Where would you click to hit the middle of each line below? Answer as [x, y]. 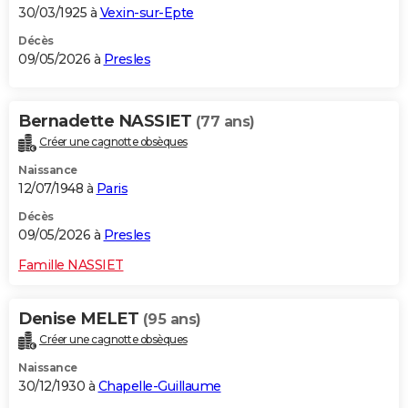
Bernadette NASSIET [107, 122]
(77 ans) [225, 122]
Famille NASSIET [71, 265]
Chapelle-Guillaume [159, 387]
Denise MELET [81, 319]
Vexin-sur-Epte [147, 13]
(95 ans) [172, 320]
